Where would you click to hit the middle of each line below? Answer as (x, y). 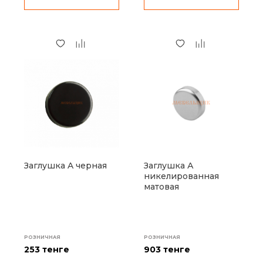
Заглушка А (169, 166)
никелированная (181, 176)
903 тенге (167, 249)
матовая (161, 187)
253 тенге (47, 249)
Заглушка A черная (65, 166)
